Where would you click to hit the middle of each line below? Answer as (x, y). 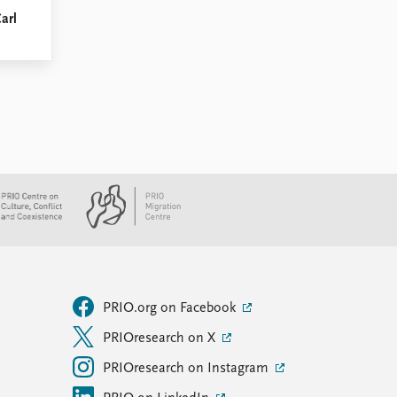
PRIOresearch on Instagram (187, 369)
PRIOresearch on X (161, 339)
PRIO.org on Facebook (171, 308)
